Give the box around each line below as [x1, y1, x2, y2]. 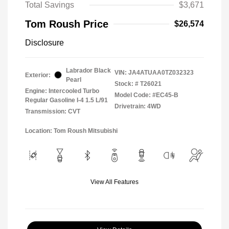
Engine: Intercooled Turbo [25, 87, 99, 95]
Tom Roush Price [25, 18, 108, 30]
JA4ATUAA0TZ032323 [128, 68, 194, 76]
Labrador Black [66, 66, 111, 74]
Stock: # [114, 80, 139, 87]
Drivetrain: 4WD [114, 102, 161, 110]
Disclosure [25, 38, 64, 47]
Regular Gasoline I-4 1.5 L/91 [25, 96, 108, 104]
